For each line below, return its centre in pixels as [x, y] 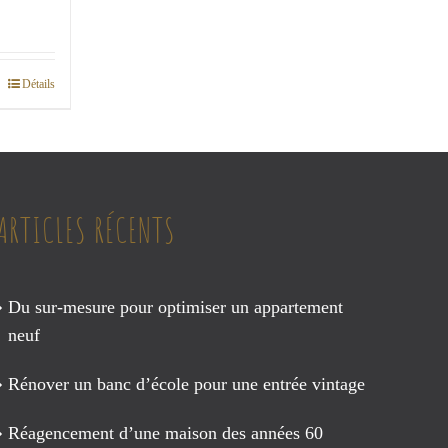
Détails [38, 84]
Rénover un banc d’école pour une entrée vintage [186, 384]
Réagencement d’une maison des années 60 [165, 433]
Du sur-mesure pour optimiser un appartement [175, 307]
